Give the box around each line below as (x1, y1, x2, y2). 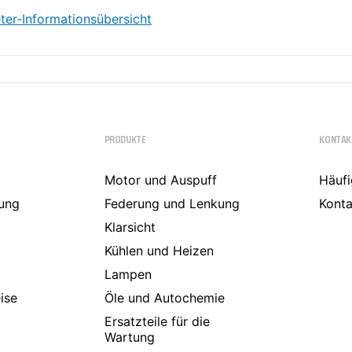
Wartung (104, 329, 155, 345)
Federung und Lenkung (104, 196, 240, 211)
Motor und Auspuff (104, 172, 217, 188)
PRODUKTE (104, 130, 146, 148)
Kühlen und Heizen (104, 243, 214, 258)
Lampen (104, 266, 152, 282)
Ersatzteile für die (104, 313, 210, 329)
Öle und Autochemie (104, 290, 225, 306)
